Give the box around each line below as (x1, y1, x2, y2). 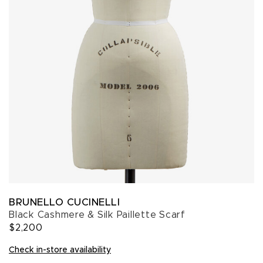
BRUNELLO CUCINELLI (9, 197, 120, 207)
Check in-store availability (9, 246, 111, 254)
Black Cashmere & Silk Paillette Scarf (9, 210, 186, 220)
